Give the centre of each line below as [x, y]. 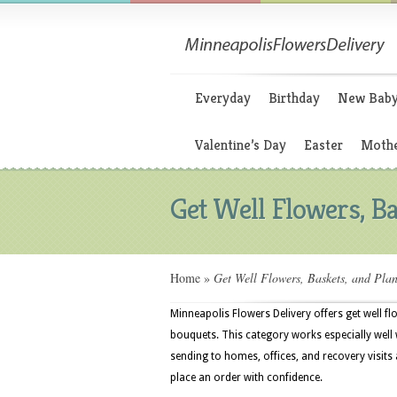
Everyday [223, 98]
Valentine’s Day [241, 145]
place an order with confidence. [246, 378]
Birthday [294, 98]
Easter [323, 145]
